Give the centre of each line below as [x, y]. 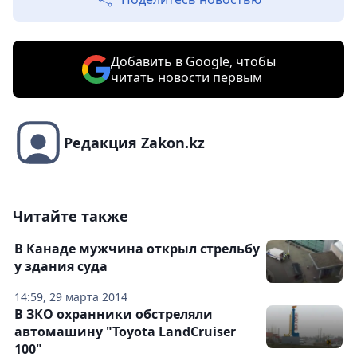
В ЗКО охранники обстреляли [114, 314]
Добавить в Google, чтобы [193, 62]
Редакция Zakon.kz [134, 143]
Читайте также [71, 216]
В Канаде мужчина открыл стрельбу [137, 249]
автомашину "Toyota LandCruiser [125, 332]
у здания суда [61, 267]
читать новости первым [186, 78]
